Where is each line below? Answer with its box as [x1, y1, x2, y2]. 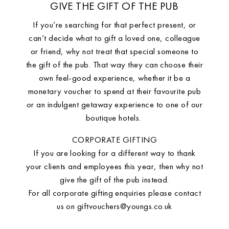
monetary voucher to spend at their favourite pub [28, 85, 201, 97]
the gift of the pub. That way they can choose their [26, 59, 203, 70]
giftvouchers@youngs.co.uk [77, 200, 172, 212]
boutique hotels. [85, 112, 144, 123]
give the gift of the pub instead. [60, 174, 169, 185]
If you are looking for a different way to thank [33, 147, 196, 158]
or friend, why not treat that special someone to [30, 45, 199, 57]
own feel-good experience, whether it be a [38, 72, 191, 83]
